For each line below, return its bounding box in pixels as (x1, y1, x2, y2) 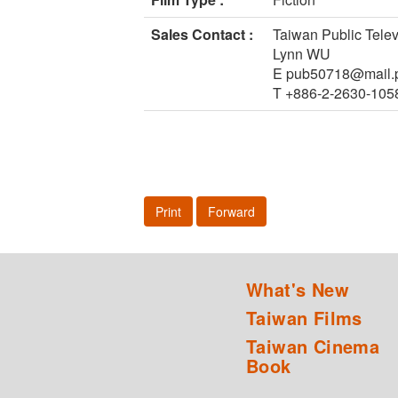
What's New (246, 276, 349, 303)
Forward (208, 203, 255, 221)
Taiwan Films (246, 305, 362, 331)
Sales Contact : (151, 24, 253, 45)
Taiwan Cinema (246, 333, 380, 360)
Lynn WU (273, 44, 330, 65)
